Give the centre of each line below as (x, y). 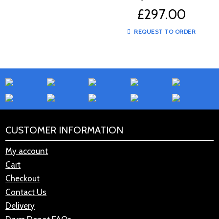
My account (27, 151)
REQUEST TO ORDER (164, 32)
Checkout (23, 179)
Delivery (20, 206)
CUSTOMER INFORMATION (65, 130)
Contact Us (26, 192)
